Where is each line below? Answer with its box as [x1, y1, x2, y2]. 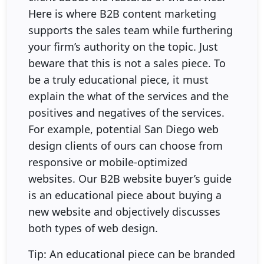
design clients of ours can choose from [28, 138, 223, 153]
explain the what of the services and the [28, 88, 229, 103]
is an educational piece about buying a [28, 187, 222, 202]
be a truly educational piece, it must [28, 72, 209, 87]
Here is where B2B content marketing [28, 6, 216, 21]
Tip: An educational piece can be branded [28, 246, 235, 261]
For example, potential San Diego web [28, 121, 219, 136]
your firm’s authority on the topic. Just [28, 39, 218, 54]
